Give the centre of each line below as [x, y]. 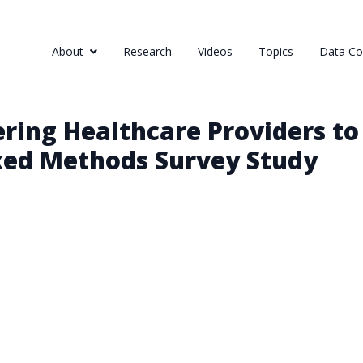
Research [147, 51]
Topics [276, 51]
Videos [215, 51]
